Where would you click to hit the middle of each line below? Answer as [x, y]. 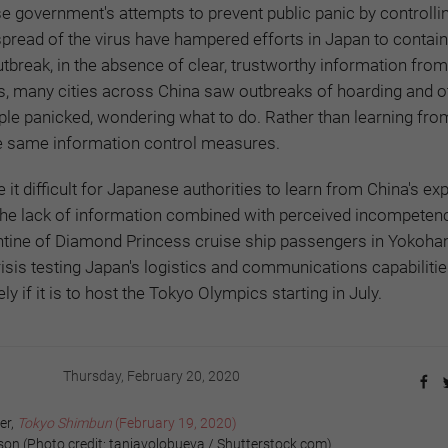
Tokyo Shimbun [64, 423]
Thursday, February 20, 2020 [151, 376]
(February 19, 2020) [174, 423]
